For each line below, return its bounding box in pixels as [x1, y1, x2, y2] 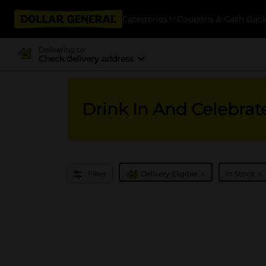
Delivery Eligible [141, 169, 197, 178]
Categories [122, 13, 167, 24]
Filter [88, 169, 106, 178]
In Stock [226, 169, 255, 178]
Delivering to [38, 45, 84, 54]
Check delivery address [38, 53, 134, 64]
